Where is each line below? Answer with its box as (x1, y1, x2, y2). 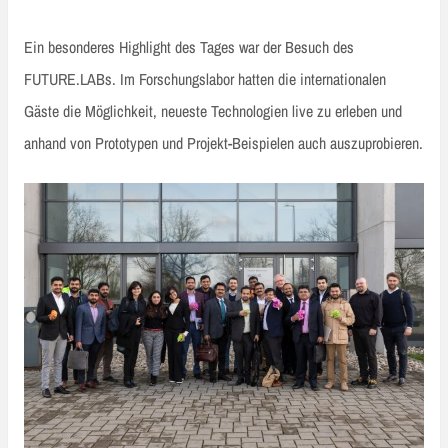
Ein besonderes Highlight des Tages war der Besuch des (24, 35, 354, 58)
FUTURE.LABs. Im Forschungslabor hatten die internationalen (24, 67, 386, 90)
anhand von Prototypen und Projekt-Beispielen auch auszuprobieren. (24, 131, 423, 154)
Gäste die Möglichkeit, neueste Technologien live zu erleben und (24, 99, 402, 122)
